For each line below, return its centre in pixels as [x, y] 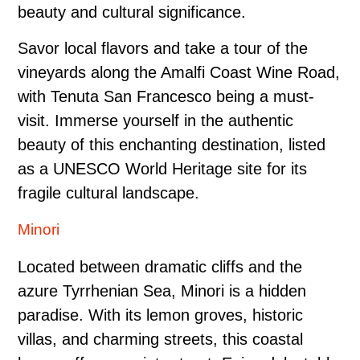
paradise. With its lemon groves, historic [160, 315]
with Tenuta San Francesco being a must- [166, 96]
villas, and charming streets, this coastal [160, 339]
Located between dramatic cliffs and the [160, 266]
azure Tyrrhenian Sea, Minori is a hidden [162, 290]
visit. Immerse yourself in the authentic [155, 120]
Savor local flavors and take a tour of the [163, 48]
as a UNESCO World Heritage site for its [162, 168]
